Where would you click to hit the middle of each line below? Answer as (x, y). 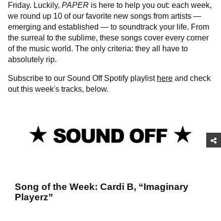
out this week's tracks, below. (58, 89)
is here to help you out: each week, (150, 5)
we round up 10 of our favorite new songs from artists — (105, 16)
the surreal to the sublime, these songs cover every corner (108, 38)
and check (192, 78)
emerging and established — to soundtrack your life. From (109, 27)
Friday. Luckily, (35, 5)
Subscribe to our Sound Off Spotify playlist (82, 78)
